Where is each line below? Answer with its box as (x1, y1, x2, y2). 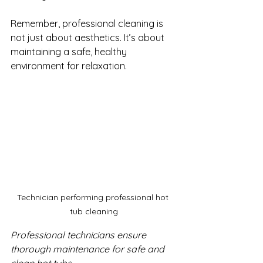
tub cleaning (70, 205, 118, 217)
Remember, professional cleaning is (11, 17, 166, 29)
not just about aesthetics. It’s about (11, 31, 167, 43)
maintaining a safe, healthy (11, 45, 129, 58)
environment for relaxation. (11, 59, 127, 72)
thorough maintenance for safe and (11, 242, 167, 255)
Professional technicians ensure (11, 228, 149, 241)
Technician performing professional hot (17, 191, 171, 203)
